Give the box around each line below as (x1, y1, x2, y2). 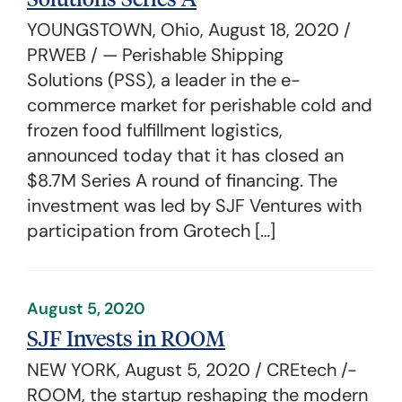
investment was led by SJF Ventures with (27, 194, 362, 217)
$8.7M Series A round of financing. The (27, 169, 337, 192)
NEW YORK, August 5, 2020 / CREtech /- (27, 358, 357, 381)
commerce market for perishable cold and (27, 93, 372, 117)
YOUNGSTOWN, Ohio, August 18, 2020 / (27, 18, 351, 41)
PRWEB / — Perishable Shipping (27, 43, 284, 66)
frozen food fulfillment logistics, (27, 118, 283, 142)
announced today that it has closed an (27, 144, 344, 167)
